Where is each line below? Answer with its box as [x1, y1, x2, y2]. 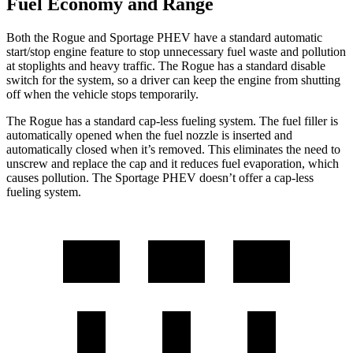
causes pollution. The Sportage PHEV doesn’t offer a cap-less [6, 171, 314, 185]
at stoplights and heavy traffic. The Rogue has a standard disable [6, 59, 325, 73]
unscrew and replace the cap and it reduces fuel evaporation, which [6, 157, 339, 171]
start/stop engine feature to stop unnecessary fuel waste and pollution [6, 45, 346, 59]
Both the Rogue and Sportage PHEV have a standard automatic [6, 31, 322, 45]
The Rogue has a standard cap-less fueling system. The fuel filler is [6, 114, 338, 128]
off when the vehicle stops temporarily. [6, 87, 199, 102]
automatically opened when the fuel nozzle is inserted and [6, 128, 292, 143]
